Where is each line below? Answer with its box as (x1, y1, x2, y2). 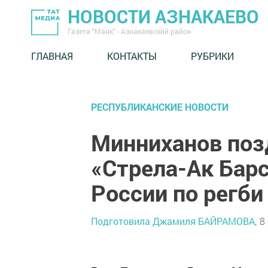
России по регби (91, 178, 263, 208)
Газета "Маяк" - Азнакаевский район (68, 26, 191, 36)
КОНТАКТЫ (107, 49, 157, 62)
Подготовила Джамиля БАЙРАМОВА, (91, 214, 257, 227)
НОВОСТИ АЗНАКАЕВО (68, 5, 259, 28)
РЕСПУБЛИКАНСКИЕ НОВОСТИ (91, 100, 229, 113)
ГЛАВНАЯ (31, 49, 73, 62)
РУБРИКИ (191, 49, 234, 62)
